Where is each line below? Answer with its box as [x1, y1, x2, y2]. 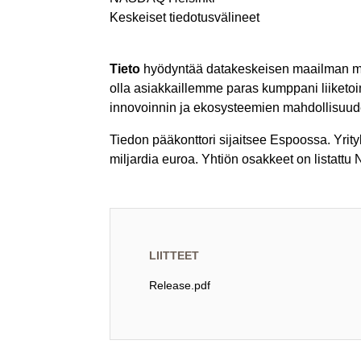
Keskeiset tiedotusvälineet [110, 10, 259, 24]
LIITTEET [149, 248, 199, 262]
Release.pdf [149, 278, 210, 292]
